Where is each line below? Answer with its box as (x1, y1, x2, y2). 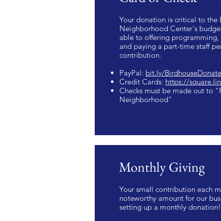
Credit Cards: (119, 77, 165, 87)
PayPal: (119, 68, 146, 78)
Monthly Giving (119, 158, 205, 176)
